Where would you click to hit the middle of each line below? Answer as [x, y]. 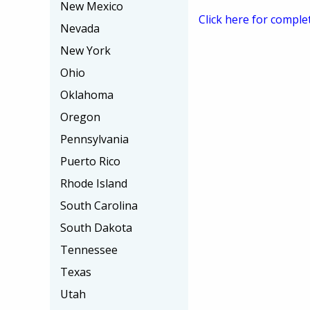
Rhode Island [94, 183]
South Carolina [99, 206]
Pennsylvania [94, 139]
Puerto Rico [90, 161]
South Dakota [96, 228]
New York [85, 51]
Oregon [80, 117]
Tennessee [89, 250]
